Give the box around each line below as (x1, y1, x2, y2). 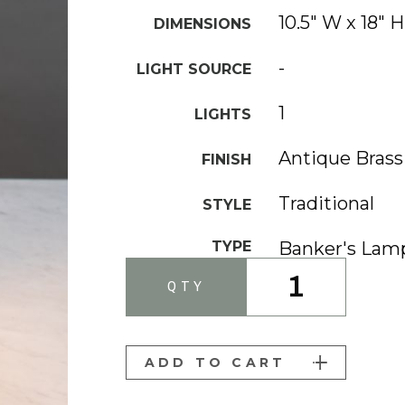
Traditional (278, 192, 375, 214)
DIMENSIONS (154, 14, 252, 33)
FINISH (202, 150, 252, 168)
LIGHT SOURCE (137, 60, 252, 78)
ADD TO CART (145, 353, 287, 371)
